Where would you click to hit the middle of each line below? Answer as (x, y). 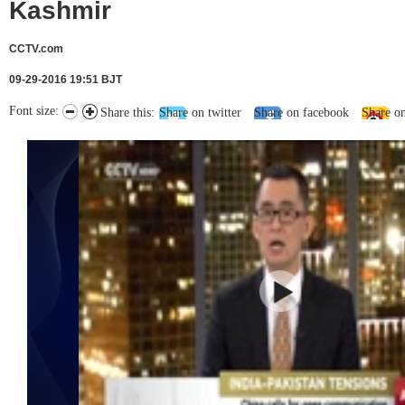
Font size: (36, 111)
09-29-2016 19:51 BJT (66, 80)
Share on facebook (301, 113)
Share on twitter (200, 113)
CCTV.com (36, 49)
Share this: (127, 113)
